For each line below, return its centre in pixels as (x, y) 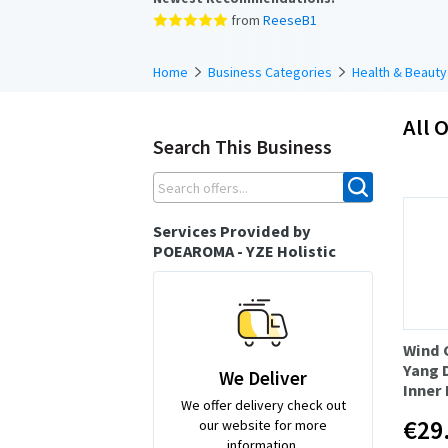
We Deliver (263, 377)
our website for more (263, 424)
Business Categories (270, 71)
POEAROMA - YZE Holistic (244, 250)
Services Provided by (232, 230)
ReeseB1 (290, 19)
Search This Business (242, 146)
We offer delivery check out (263, 404)
